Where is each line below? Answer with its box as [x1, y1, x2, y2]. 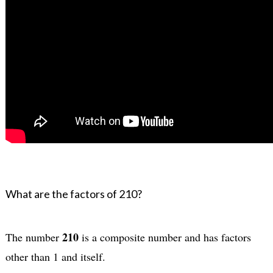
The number [5, 229, 62, 244]
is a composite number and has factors [78, 229, 251, 244]
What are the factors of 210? [5, 186, 142, 200]
